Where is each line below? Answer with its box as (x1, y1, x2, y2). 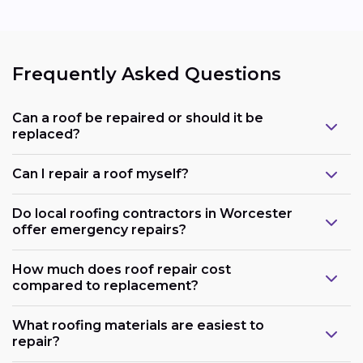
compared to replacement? (12, 278, 199, 294)
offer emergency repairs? (12, 222, 186, 238)
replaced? (12, 126, 80, 143)
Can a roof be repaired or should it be (12, 110, 263, 126)
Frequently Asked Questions (12, 62, 281, 85)
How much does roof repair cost (12, 262, 231, 278)
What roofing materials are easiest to (12, 318, 264, 334)
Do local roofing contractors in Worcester (12, 206, 293, 222)
